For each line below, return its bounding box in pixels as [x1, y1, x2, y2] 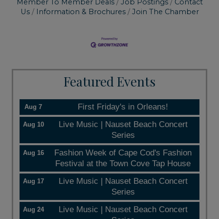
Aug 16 [22, 149, 44, 156]
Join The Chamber [131, 7, 199, 17]
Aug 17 [22, 177, 44, 185]
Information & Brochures [36, 7, 126, 17]
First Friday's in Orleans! [78, 102, 168, 111]
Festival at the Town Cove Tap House [55, 158, 191, 168]
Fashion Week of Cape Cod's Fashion [54, 148, 192, 157]
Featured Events [64, 72, 155, 90]
